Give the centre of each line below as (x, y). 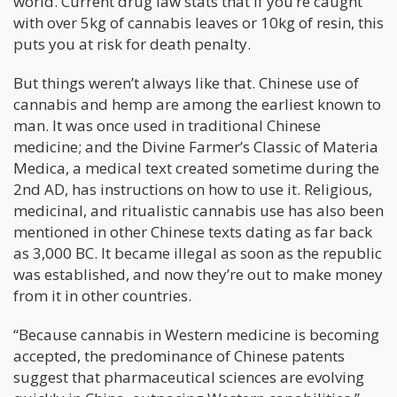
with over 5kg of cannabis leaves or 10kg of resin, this (198, 23)
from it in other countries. (102, 296)
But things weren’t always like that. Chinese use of (186, 83)
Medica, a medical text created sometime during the (196, 168)
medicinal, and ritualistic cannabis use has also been (198, 211)
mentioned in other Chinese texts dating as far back (193, 232)
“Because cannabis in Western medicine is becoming (196, 335)
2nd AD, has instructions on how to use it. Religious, (193, 190)
